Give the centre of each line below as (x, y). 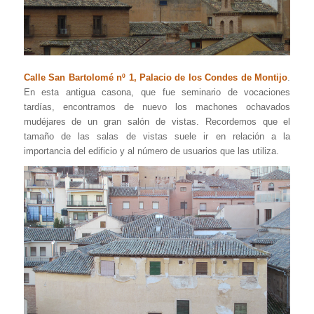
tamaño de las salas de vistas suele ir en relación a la (157, 136)
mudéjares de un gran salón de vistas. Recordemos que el (157, 121)
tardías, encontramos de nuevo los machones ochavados (157, 107)
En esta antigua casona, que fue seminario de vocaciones (157, 92)
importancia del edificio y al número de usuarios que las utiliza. (151, 151)
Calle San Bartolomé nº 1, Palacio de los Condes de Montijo (156, 77)
